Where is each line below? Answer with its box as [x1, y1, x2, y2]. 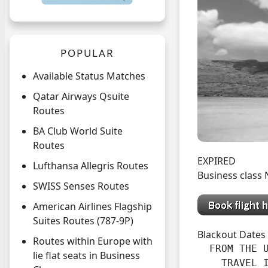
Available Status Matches [33, 69, 145, 83]
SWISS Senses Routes [33, 179, 129, 193]
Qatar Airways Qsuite [33, 90, 129, 103]
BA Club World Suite [33, 124, 123, 138]
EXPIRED [197, 154, 236, 167]
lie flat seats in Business [33, 249, 140, 263]
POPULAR [60, 46, 115, 60]
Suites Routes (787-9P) [33, 214, 133, 228]
